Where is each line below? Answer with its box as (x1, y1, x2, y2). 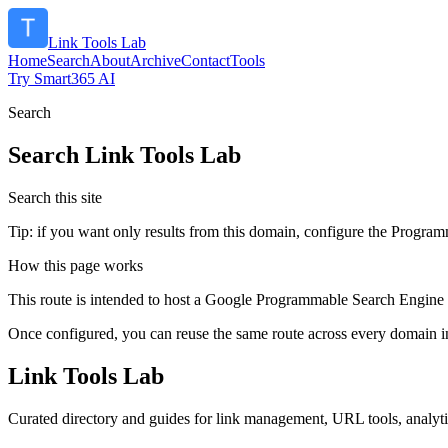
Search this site (8, 188, 102, 206)
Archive (130, 52, 181, 69)
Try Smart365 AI (8, 70, 115, 87)
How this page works (8, 256, 143, 274)
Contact (181, 52, 230, 69)
